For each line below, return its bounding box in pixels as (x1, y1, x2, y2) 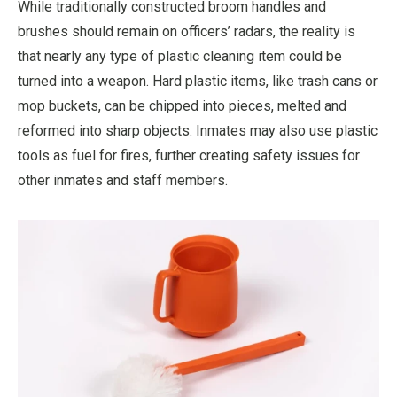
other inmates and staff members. (18, 171, 228, 189)
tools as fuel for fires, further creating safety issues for (18, 146, 360, 164)
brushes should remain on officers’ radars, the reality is (18, 22, 355, 40)
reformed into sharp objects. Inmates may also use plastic (18, 121, 378, 139)
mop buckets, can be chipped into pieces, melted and (18, 97, 346, 114)
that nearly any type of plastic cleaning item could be (18, 47, 342, 65)
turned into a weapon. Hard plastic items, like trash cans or (18, 72, 378, 90)
